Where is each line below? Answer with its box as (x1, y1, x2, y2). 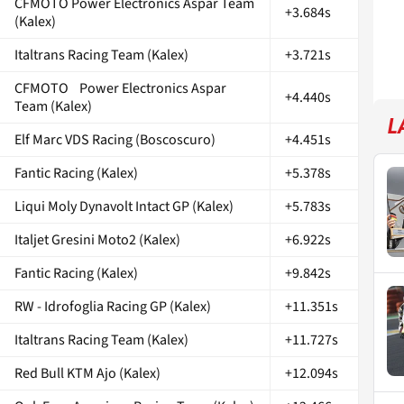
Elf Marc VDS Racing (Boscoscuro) (14, 129, 216, 150)
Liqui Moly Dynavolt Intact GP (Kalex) (14, 196, 234, 216)
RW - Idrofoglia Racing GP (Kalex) (14, 296, 211, 317)
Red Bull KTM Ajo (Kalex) (14, 363, 161, 383)
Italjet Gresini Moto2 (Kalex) (14, 229, 180, 250)
